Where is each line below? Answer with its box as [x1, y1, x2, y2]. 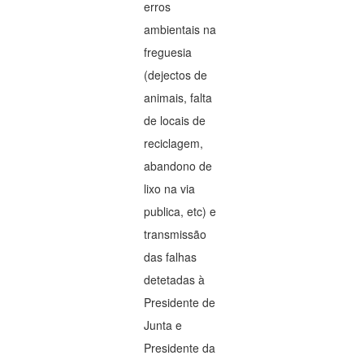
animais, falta [144, 89, 213, 106]
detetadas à [144, 271, 206, 288]
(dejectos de [144, 67, 208, 83]
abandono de [144, 158, 213, 174]
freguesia [144, 44, 193, 60]
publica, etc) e [144, 203, 217, 219]
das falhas [144, 249, 197, 265]
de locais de [144, 112, 206, 128]
